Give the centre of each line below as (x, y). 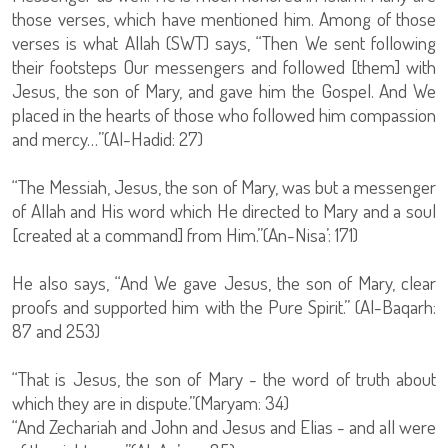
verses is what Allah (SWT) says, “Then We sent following (224, 43)
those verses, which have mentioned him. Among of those (224, 19)
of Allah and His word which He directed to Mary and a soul (224, 211)
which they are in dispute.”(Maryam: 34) (150, 403)
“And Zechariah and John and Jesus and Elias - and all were (224, 427)
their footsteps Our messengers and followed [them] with (224, 67)
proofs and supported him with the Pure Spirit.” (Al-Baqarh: (224, 307)
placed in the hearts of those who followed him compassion (224, 115)
